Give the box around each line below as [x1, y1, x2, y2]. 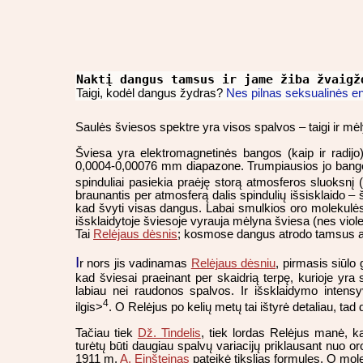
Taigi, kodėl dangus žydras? [76, 86, 226, 100]
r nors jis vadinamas [79, 256, 191, 270]
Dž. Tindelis [137, 326, 201, 340]
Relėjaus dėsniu [190, 256, 276, 270]
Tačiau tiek [75, 326, 138, 340]
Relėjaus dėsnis [93, 227, 177, 241]
